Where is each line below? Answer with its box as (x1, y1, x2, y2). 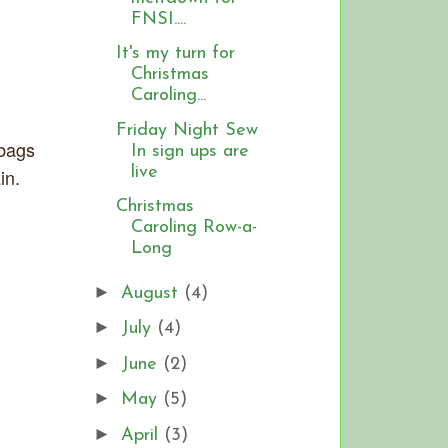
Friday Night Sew (115, 120, 258, 140)
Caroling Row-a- (130, 218, 257, 238)
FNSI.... (130, 9, 186, 29)
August (120, 283, 184, 303)
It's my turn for (115, 44, 235, 64)
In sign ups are (130, 141, 249, 161)
